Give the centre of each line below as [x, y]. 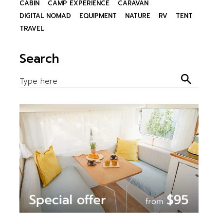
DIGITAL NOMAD [45, 16]
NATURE [138, 16]
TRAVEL [32, 29]
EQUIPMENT [98, 16]
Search [40, 59]
